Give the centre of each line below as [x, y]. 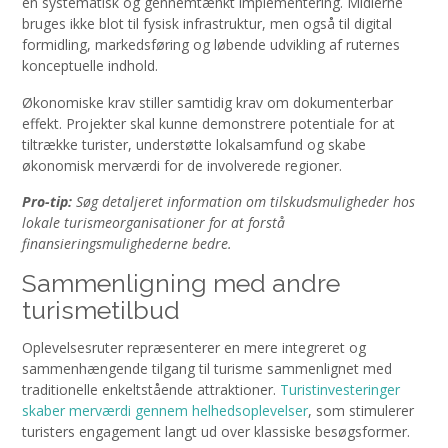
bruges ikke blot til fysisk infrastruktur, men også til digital [207, 24]
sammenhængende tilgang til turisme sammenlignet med [207, 369]
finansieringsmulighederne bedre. [127, 244]
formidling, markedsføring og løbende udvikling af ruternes [211, 45]
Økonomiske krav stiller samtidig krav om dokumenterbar [207, 102]
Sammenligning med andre [181, 282]
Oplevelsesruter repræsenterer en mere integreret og [194, 348]
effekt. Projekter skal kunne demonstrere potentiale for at [208, 123]
